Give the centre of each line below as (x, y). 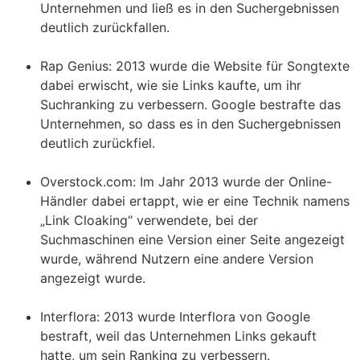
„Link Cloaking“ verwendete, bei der (149, 220)
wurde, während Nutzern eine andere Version (177, 258)
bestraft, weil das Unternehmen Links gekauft (178, 335)
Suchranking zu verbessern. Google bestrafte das (190, 104)
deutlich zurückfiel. (98, 143)
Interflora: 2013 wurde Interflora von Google (175, 316)
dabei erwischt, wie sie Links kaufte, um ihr (171, 85)
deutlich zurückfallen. (105, 27)
